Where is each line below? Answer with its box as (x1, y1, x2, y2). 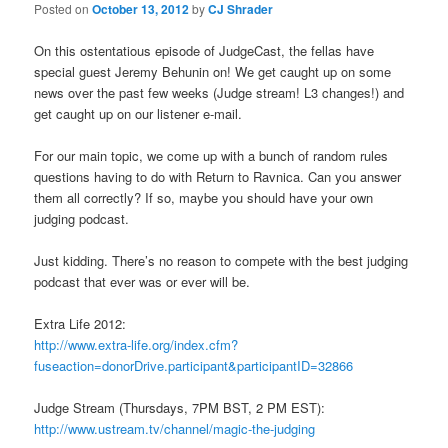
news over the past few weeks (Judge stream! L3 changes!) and (34, 82, 405, 102)
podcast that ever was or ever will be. (34, 271, 251, 291)
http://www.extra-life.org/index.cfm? (34, 334, 239, 354)
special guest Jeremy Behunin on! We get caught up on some (34, 61, 392, 81)
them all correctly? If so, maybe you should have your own (34, 187, 374, 207)
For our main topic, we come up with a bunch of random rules (34, 145, 389, 165)
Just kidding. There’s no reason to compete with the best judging (34, 250, 409, 270)
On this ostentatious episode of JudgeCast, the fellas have (34, 40, 375, 60)
